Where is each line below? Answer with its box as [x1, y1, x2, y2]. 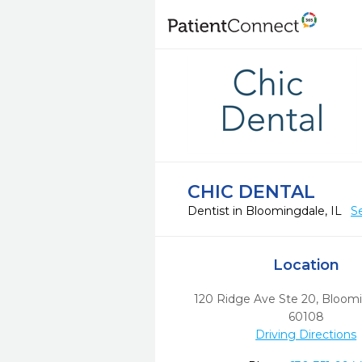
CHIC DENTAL [187, 181, 315, 203]
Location [272, 256, 339, 274]
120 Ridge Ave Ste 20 [194, 292, 317, 306]
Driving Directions [255, 327, 357, 342]
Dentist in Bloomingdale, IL [187, 204, 345, 218]
